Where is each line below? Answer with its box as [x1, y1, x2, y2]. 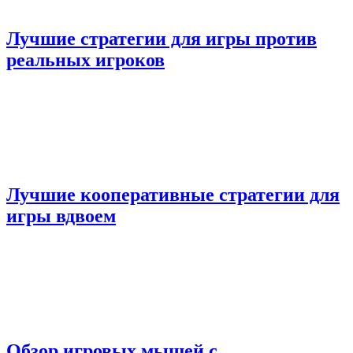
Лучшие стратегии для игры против [6, 28, 317, 49]
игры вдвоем [6, 206, 116, 227]
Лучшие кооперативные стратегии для [6, 184, 340, 206]
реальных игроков [6, 50, 165, 70]
